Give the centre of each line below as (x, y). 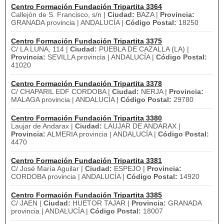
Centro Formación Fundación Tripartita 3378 (86, 83)
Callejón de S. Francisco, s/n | (59, 14)
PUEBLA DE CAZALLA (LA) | (143, 49)
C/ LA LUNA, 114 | (40, 49)
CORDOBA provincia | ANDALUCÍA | (69, 176)
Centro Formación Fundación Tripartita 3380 (86, 118)
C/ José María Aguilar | (48, 168)
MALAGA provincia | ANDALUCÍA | (66, 99)
